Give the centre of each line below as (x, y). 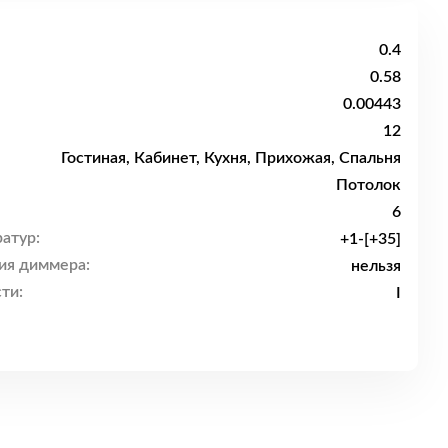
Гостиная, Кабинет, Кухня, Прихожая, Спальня (231, 157)
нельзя (376, 265)
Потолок (368, 184)
